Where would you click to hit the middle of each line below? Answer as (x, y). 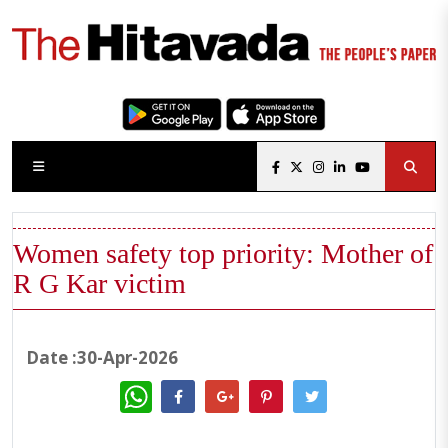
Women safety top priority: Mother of (223, 254)
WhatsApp (185, 389)
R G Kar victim (99, 284)
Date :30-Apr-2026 (96, 358)
